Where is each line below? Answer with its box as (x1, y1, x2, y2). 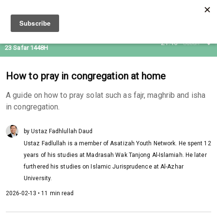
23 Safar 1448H (5, 44, 48, 51)
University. (24, 175, 54, 182)
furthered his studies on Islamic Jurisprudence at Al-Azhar (24, 163, 184, 170)
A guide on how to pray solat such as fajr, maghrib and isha (6, 91, 205, 100)
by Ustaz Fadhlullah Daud (24, 128, 93, 135)
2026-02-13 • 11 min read (6, 190, 74, 197)
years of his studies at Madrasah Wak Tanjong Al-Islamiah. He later (24, 152, 207, 158)
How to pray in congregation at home (6, 70, 166, 82)
